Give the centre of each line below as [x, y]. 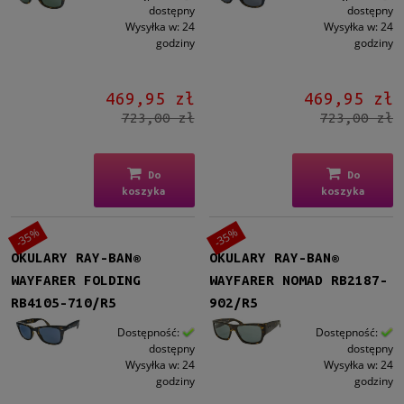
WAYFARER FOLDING [76, 280]
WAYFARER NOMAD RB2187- [299, 280]
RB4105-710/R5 [64, 302]
